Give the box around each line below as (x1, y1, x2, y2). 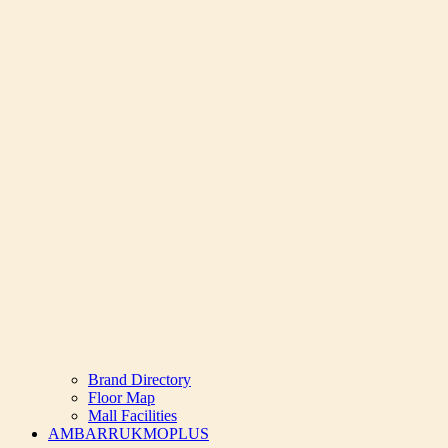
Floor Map (88, 389, 155, 406)
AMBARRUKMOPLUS (48, 425, 209, 442)
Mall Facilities (88, 407, 177, 424)
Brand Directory (88, 371, 191, 388)
